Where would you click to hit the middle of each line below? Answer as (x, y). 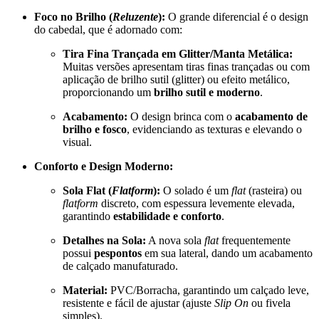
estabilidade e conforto (167, 216)
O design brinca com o (181, 116)
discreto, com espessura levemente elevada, (197, 203)
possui (78, 253)
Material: (85, 290)
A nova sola (175, 240)
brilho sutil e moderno (207, 92)
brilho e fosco (95, 129)
